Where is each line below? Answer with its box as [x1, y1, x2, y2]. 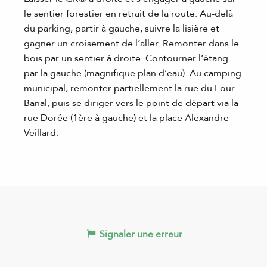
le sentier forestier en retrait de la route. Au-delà [24, 7, 233, 20]
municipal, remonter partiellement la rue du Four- [24, 81, 237, 95]
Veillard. [24, 126, 58, 139]
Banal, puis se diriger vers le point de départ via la [24, 96, 238, 110]
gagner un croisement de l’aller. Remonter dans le [24, 36, 239, 50]
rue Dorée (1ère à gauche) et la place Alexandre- [24, 111, 232, 125]
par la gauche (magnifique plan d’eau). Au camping [24, 66, 241, 80]
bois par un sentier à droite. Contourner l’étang [24, 51, 228, 65]
